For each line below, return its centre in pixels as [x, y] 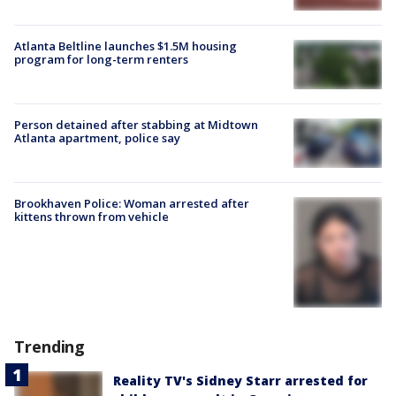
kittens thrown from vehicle [91, 217]
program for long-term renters [101, 59]
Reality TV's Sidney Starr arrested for [240, 381]
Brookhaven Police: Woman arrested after [132, 203]
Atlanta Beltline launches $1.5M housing [126, 46]
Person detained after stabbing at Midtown [136, 124]
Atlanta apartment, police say [97, 137]
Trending [50, 347]
